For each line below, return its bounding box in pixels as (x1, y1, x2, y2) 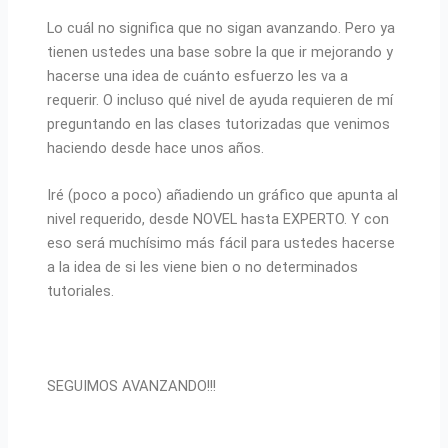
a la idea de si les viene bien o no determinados (47, 258, 359, 277)
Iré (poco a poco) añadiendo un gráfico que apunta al (47, 186, 399, 205)
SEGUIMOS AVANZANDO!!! (47, 376, 217, 395)
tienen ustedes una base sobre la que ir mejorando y (47, 42, 394, 61)
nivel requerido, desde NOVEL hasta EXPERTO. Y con (47, 210, 390, 229)
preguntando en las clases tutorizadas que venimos (47, 114, 391, 133)
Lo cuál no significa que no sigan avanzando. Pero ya (47, 18, 396, 37)
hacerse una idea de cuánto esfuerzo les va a (47, 66, 349, 85)
